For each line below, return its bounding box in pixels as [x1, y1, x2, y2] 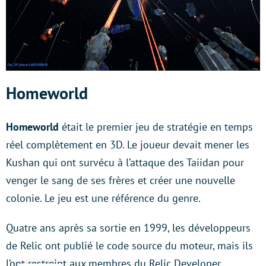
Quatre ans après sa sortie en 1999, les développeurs [6, 221, 251, 235]
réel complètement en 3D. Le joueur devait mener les [6, 138, 249, 152]
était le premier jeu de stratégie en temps [59, 120, 253, 134]
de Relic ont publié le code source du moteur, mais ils [6, 239, 253, 253]
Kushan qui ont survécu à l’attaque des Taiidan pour [6, 156, 244, 170]
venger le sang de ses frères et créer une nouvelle [6, 173, 235, 188]
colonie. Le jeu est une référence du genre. [6, 191, 201, 205]
